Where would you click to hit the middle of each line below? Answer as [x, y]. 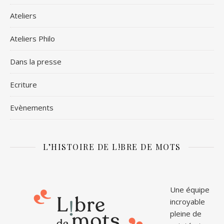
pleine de [186, 214]
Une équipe [190, 190]
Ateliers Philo [32, 39]
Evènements [32, 108]
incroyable [187, 202]
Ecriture [23, 85]
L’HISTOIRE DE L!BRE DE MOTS [112, 147]
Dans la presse [36, 62]
